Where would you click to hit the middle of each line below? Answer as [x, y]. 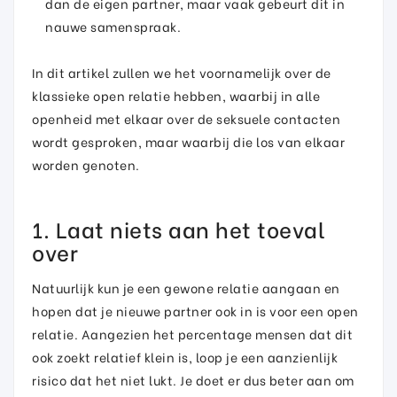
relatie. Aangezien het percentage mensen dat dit [192, 333]
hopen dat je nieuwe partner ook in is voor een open [195, 310]
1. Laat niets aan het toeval [179, 228]
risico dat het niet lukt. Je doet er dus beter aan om [193, 379]
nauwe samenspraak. [113, 26]
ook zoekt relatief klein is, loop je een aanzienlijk [185, 356]
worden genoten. [86, 164]
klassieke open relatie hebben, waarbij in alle [176, 95]
